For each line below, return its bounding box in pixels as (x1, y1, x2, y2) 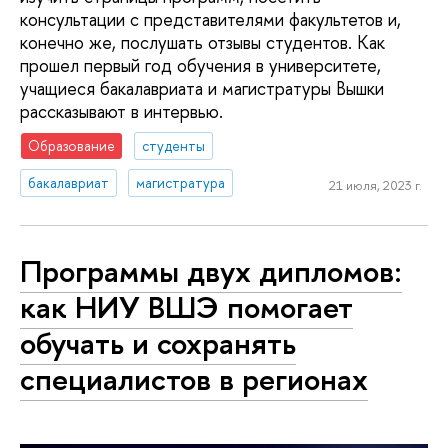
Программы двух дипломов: (20, 250, 402, 293)
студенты (142, 135, 206, 155)
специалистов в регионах (20, 358, 368, 401)
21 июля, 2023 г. (328, 176, 422, 195)
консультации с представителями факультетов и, (20, 7, 401, 33)
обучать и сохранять (20, 322, 296, 365)
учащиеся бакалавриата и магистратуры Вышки (20, 76, 384, 102)
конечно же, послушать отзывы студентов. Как (20, 30, 385, 56)
